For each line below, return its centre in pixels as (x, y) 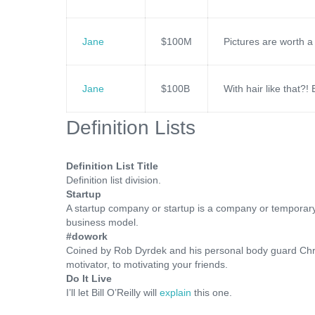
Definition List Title (112, 166)
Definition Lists (131, 128)
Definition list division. (114, 180)
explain (175, 292)
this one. (212, 292)
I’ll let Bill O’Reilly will (113, 292)
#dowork (87, 236)
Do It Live (89, 278)
